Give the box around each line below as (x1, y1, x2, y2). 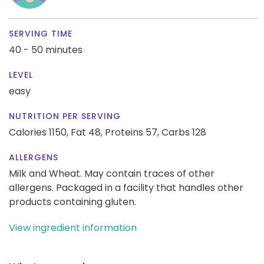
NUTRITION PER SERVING (9, 110, 121, 122)
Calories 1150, (9, 125, 71, 139)
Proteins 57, (105, 125, 159, 139)
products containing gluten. (9, 194, 136, 209)
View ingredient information (9, 220, 137, 235)
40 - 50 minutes (9, 42, 82, 57)
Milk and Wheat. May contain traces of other (9, 166, 214, 180)
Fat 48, (71, 125, 103, 139)
